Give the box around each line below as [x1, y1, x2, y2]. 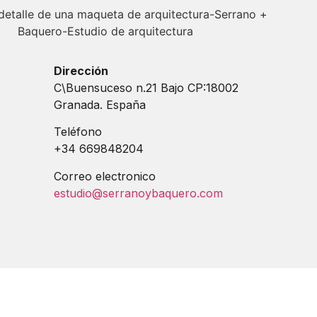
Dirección [54, 64, 108, 78]
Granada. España [54, 98, 146, 112]
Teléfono [54, 125, 102, 139]
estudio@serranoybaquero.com [54, 185, 223, 200]
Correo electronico [54, 168, 156, 183]
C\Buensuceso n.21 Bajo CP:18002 [54, 81, 238, 95]
